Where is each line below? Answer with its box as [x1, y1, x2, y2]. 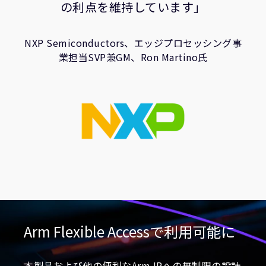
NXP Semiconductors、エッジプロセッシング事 [24, 36, 242, 50]
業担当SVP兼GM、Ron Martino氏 [58, 50, 208, 64]
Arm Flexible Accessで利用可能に [24, 221, 235, 242]
